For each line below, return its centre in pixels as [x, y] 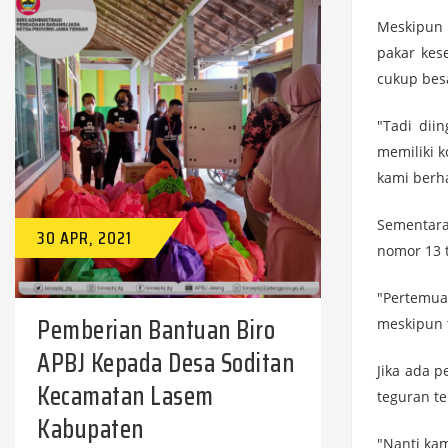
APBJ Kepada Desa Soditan [165, 363]
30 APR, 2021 [84, 238]
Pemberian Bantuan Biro [156, 330]
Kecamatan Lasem [125, 396]
